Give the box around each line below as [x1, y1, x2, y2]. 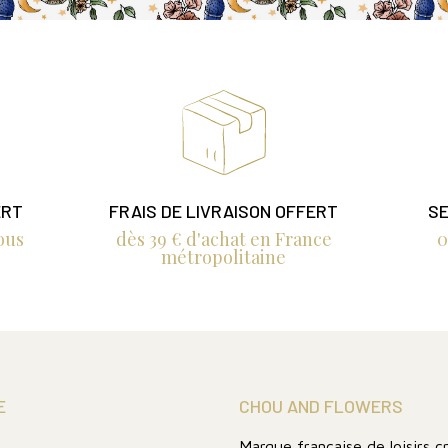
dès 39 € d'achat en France [115, 227, 332, 252]
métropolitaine [161, 245, 287, 270]
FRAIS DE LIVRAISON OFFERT [109, 200, 339, 223]
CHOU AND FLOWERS [238, 395, 403, 418]
